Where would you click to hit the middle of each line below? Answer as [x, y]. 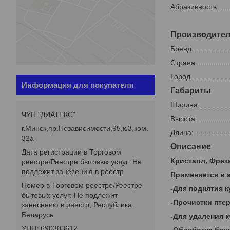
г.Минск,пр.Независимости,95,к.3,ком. [85, 129]
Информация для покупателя [78, 85]
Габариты [191, 91]
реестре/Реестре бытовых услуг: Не [82, 162]
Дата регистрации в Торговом [71, 152]
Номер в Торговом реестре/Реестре [82, 186]
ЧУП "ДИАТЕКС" [49, 115]
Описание [191, 147]
